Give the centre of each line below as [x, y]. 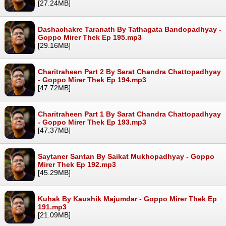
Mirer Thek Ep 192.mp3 [77, 165]
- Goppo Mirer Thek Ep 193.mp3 [92, 122]
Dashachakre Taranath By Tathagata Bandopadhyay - [130, 30]
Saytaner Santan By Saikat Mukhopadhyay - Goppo [126, 157]
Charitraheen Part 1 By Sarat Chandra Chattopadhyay [129, 114]
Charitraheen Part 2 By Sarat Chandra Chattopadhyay [129, 72]
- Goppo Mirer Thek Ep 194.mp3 [92, 80]
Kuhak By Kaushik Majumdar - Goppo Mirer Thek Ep [127, 199]
